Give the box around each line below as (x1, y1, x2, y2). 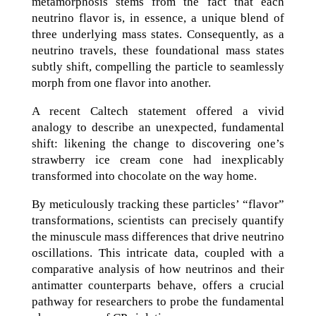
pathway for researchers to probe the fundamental (31, 294, 285, 308)
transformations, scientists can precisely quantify (31, 213, 285, 227)
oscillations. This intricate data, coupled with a (31, 245, 285, 260)
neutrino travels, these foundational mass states (31, 43, 285, 57)
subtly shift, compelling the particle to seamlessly (31, 59, 285, 73)
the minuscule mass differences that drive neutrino (31, 229, 285, 243)
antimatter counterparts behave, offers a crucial (31, 278, 285, 292)
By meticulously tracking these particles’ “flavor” (31, 197, 285, 211)
